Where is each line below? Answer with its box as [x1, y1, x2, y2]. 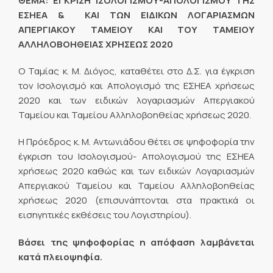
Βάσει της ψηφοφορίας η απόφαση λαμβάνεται [18, 235, 255, 249]
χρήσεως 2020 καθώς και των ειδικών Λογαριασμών [18, 165, 255, 178]
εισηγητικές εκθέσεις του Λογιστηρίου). [18, 208, 191, 222]
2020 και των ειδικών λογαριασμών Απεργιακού [18, 94, 255, 107]
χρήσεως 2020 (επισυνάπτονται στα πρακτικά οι [18, 194, 255, 207]
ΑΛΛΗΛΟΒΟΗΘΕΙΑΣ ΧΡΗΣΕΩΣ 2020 [18, 37, 177, 51]
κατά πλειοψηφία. [18, 250, 102, 263]
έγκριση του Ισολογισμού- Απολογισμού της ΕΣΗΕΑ [18, 150, 255, 163]
